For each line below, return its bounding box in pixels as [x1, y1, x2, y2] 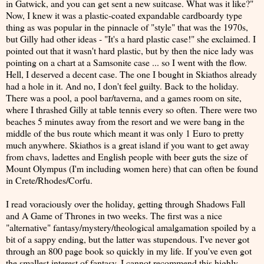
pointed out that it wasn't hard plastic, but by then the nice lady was [6, 44, 253, 57]
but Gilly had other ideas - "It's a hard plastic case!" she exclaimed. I [6, 32, 256, 45]
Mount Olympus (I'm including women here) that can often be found [6, 162, 258, 174]
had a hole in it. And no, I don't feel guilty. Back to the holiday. [6, 80, 239, 92]
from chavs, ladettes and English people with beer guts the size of [6, 150, 247, 163]
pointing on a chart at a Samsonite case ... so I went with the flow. [6, 56, 247, 68]
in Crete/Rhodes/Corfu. [6, 174, 93, 186]
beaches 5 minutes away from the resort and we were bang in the [6, 115, 245, 127]
